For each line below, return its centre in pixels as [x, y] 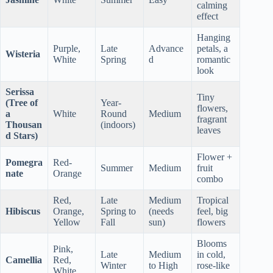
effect [207, 16]
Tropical [213, 200]
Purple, [67, 49]
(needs [161, 211]
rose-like [213, 266]
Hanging [214, 38]
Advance [166, 49]
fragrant [212, 119]
